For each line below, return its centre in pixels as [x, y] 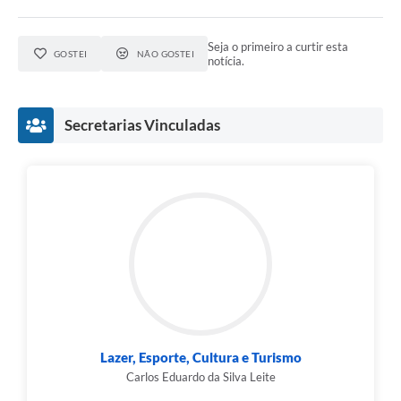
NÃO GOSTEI [166, 54]
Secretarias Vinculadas [142, 125]
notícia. [226, 61]
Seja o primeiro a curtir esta [278, 47]
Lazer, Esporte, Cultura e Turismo [200, 358]
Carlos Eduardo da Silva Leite [200, 377]
